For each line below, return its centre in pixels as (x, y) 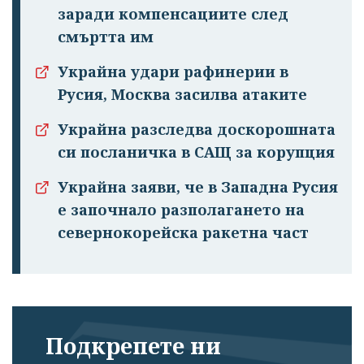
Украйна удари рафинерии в (173, 72)
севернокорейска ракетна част (183, 233)
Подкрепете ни (133, 346)
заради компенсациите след (173, 14)
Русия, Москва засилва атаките (182, 95)
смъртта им (106, 37)
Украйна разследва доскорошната (197, 130)
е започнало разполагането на (181, 210)
